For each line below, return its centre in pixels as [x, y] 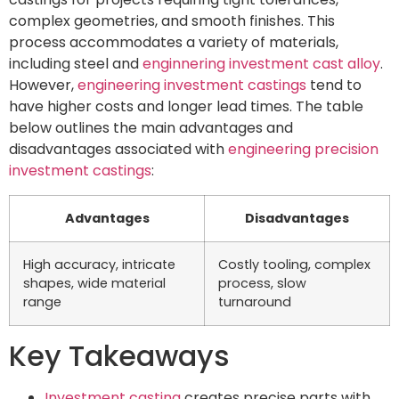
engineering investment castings [192, 85]
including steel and [76, 64]
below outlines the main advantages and [151, 128]
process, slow [262, 283]
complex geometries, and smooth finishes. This [172, 21]
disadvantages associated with [118, 150]
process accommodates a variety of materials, [174, 43]
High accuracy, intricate [99, 264]
